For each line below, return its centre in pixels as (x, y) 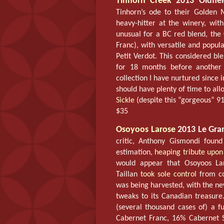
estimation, (135, 153)
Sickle (125, 101)
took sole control (168, 175)
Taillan (128, 175)
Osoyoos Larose (146, 130)
